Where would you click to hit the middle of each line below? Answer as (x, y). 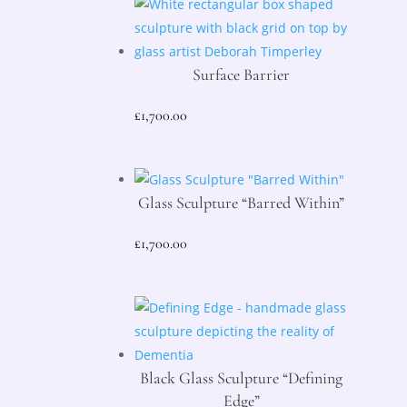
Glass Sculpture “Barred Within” (242, 203)
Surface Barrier (242, 75)
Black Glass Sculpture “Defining (242, 378)
